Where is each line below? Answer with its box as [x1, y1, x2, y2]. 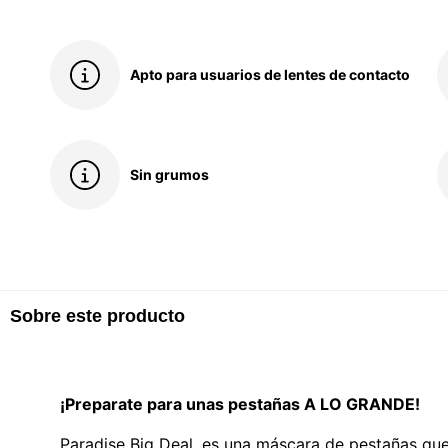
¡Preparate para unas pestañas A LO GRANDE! [60, 394, 420, 414]
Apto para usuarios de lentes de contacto [130, 66, 410, 83]
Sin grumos [130, 166, 209, 183]
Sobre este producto [10, 306, 185, 326]
